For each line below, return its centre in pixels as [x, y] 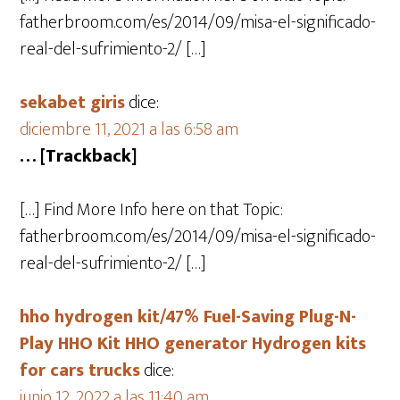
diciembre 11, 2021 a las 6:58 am [129, 129]
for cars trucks [80, 371]
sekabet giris [73, 103]
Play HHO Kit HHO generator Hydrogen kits [193, 344]
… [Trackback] [79, 156]
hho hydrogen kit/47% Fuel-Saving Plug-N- [188, 317]
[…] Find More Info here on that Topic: [152, 210]
